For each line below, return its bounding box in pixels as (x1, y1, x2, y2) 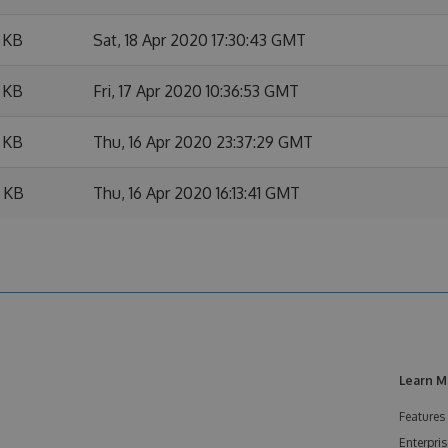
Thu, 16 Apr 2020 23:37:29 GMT (93, 132, 313, 152)
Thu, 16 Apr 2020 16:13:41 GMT (93, 183, 300, 203)
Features (399, 409, 445, 424)
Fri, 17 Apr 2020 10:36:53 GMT (93, 81, 299, 101)
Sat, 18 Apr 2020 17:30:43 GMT (93, 30, 306, 50)
